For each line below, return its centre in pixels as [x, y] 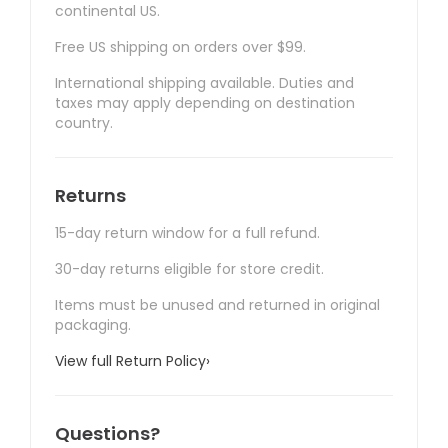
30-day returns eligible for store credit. [189, 269]
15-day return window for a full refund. [187, 233]
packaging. [93, 325]
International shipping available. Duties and [204, 83]
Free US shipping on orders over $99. [180, 47]
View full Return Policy [130, 361]
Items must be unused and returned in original [217, 305]
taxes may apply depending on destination [205, 103]
